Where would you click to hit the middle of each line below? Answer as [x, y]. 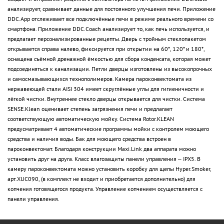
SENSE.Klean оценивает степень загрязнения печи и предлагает [90, 108]
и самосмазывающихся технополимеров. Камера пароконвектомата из [99, 78]
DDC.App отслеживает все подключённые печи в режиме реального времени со [110, 18]
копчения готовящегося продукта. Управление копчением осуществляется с [105, 188]
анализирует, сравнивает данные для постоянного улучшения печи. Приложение [111, 8]
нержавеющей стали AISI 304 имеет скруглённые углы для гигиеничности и [106, 88]
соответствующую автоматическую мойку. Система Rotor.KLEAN [91, 118]
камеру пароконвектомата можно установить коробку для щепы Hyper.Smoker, [109, 168]
